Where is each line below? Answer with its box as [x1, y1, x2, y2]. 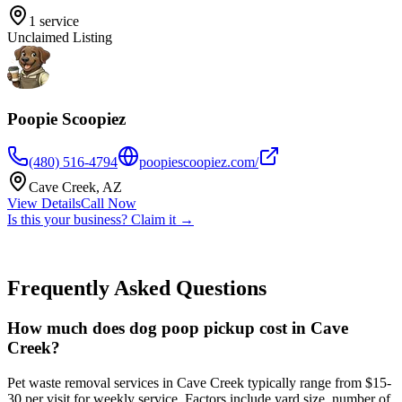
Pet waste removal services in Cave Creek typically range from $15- [7, 374, 391, 390]
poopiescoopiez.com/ [139, 154, 258, 170]
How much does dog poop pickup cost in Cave [7, 319, 348, 338]
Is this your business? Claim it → [7, 212, 194, 228]
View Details [7, 196, 81, 212]
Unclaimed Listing [7, 29, 112, 45]
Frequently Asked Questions [7, 276, 267, 301]
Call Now [81, 196, 136, 212]
